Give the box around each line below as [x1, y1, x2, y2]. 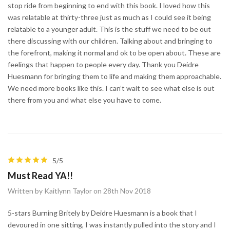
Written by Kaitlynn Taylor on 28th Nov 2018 [8, 186, 151, 195]
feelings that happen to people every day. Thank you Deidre [8, 60, 199, 69]
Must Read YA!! [8, 169, 73, 181]
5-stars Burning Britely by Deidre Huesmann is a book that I [8, 208, 197, 217]
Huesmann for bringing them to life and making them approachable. [8, 71, 221, 81]
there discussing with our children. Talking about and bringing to [8, 36, 213, 45]
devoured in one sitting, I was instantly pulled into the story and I [8, 220, 216, 229]
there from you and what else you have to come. [8, 95, 161, 104]
